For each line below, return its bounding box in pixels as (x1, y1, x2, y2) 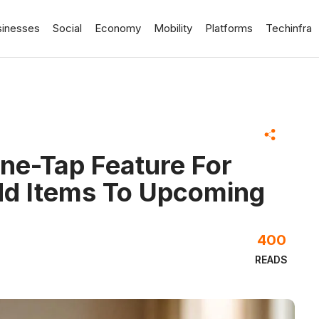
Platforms (205, 21, 253, 35)
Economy (95, 21, 141, 35)
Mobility (154, 21, 192, 35)
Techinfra (266, 21, 312, 35)
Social (53, 21, 82, 35)
